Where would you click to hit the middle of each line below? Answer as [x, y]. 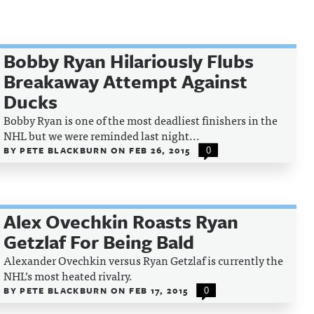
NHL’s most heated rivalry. [68, 275]
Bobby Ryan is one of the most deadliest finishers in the [141, 120]
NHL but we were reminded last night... [102, 135]
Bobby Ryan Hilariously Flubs [129, 61]
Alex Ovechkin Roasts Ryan [121, 221]
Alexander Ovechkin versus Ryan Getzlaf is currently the [144, 260]
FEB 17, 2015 [159, 290]
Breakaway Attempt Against [126, 81]
